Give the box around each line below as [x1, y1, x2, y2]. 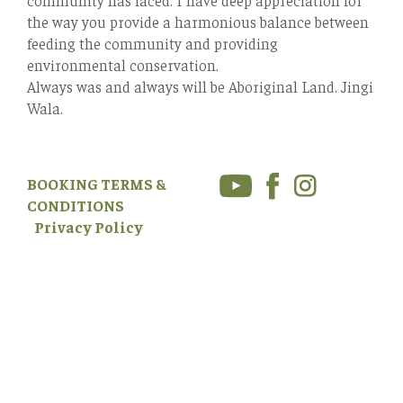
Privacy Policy [34, 216, 143, 237]
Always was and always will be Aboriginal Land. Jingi [27, 76, 373, 96]
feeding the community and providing [27, 32, 278, 53]
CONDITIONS [27, 194, 124, 215]
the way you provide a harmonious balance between [27, 11, 369, 31]
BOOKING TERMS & [27, 173, 166, 193]
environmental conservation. [27, 54, 219, 75]
